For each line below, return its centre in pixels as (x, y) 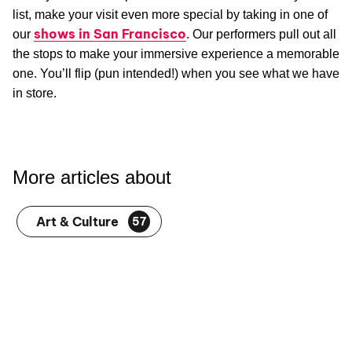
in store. (35, 93)
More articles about (92, 178)
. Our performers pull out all (261, 35)
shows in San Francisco (110, 34)
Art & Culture (77, 222)
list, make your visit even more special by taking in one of (170, 15)
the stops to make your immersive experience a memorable (176, 54)
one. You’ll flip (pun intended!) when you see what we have (176, 74)
